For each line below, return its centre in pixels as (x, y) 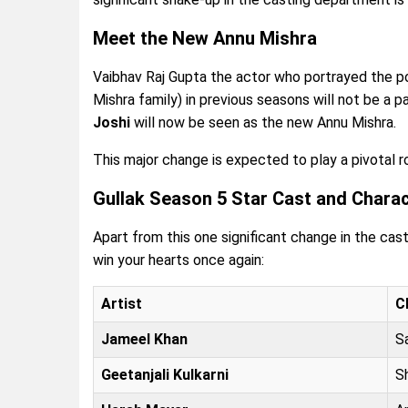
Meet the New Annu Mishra (205, 38)
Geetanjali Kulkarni (165, 374)
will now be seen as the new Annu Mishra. (263, 122)
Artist (122, 303)
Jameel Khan (144, 339)
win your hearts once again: (178, 260)
